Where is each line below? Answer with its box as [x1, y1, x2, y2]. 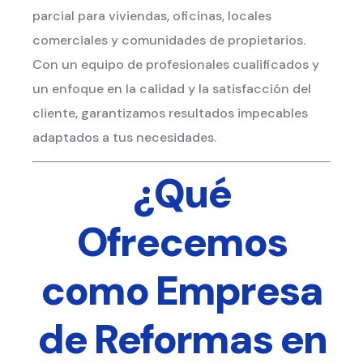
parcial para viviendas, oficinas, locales [32, 6, 271, 24]
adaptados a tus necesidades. [32, 128, 216, 146]
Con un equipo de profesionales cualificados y [32, 55, 319, 73]
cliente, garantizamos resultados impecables [32, 104, 308, 122]
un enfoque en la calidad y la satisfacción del [32, 79, 311, 97]
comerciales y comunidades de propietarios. [32, 31, 305, 49]
